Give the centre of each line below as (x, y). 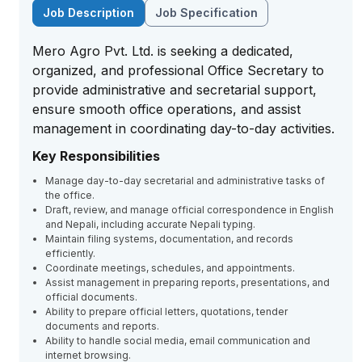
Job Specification (206, 13)
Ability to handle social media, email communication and (178, 341)
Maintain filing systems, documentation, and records (169, 239)
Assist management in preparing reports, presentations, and (187, 282)
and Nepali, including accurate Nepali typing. (150, 224)
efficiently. (70, 253)
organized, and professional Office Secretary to (178, 70)
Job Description (88, 13)
